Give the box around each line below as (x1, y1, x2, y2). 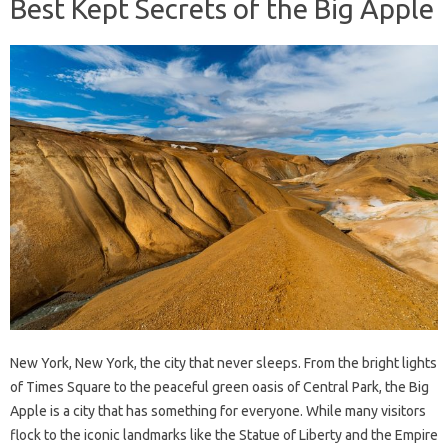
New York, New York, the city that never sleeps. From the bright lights (10, 354, 437, 371)
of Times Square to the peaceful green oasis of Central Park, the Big (10, 378, 429, 395)
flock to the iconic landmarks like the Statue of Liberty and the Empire (10, 426, 438, 443)
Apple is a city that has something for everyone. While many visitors (10, 402, 426, 419)
